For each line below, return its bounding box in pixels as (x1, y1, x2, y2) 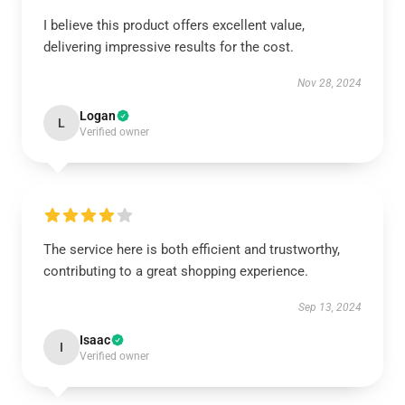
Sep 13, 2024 (298, 301, 362, 314)
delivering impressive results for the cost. (43, 39, 294, 55)
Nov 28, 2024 (297, 77, 362, 89)
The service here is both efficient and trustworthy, (43, 241, 340, 258)
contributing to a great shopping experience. (43, 263, 308, 279)
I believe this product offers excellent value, (43, 17, 305, 33)
